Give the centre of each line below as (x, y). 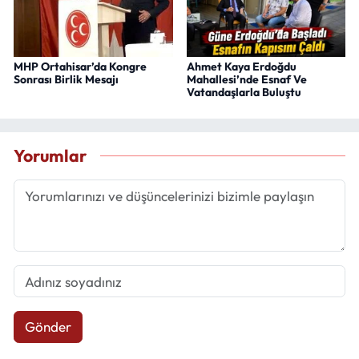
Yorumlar (50, 156)
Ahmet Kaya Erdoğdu (241, 66)
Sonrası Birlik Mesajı (66, 79)
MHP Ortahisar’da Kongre (80, 66)
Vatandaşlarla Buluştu (244, 92)
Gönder (48, 327)
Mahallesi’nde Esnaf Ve (246, 79)
